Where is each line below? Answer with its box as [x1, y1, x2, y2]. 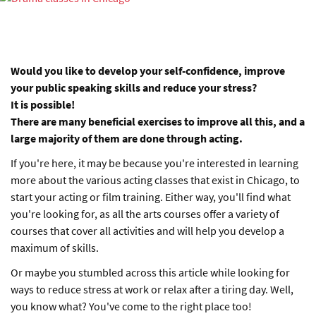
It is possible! [11, 97, 75, 111]
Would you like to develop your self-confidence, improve [11, 63, 285, 78]
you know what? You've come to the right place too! [11, 299, 252, 313]
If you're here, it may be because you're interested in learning [11, 156, 298, 170]
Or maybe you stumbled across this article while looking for [11, 265, 290, 279]
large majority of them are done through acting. [11, 131, 243, 145]
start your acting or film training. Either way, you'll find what [11, 190, 291, 204]
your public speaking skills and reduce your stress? [11, 80, 257, 95]
